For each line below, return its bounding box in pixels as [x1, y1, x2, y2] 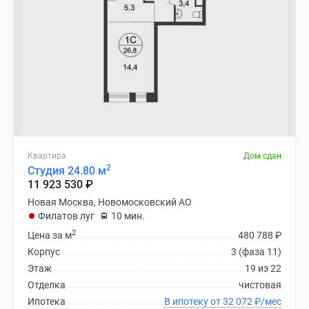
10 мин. [111, 210, 145, 221]
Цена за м [28, 230, 72, 241]
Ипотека [28, 296, 66, 307]
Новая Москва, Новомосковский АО [28, 197, 192, 208]
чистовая [239, 279, 281, 290]
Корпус [28, 246, 60, 257]
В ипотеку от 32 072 [223, 296, 255, 307]
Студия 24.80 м [28, 164, 106, 177]
